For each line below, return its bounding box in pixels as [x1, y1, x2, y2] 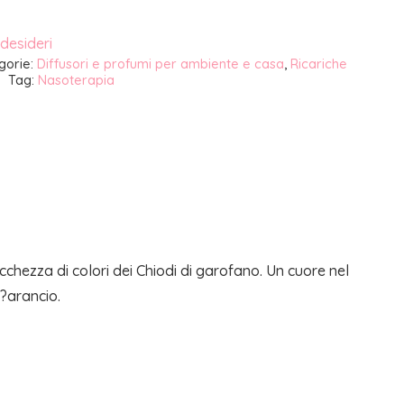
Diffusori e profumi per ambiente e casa [36, 55, 284, 72]
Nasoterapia [37, 71, 115, 88]
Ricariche [289, 55, 347, 72]
